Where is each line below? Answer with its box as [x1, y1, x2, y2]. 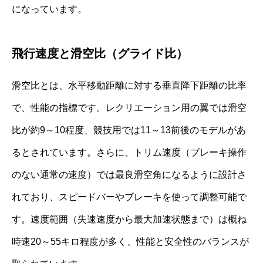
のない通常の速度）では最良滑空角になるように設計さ [12, 169, 247, 180]
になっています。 [12, 4, 87, 14]
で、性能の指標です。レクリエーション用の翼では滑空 [12, 102, 247, 113]
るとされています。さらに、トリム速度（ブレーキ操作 [12, 147, 247, 157]
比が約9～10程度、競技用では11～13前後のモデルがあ [12, 124, 246, 135]
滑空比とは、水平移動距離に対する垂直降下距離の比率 [12, 80, 247, 90]
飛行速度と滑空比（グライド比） [12, 46, 188, 60]
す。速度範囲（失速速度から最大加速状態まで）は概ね [12, 214, 247, 224]
